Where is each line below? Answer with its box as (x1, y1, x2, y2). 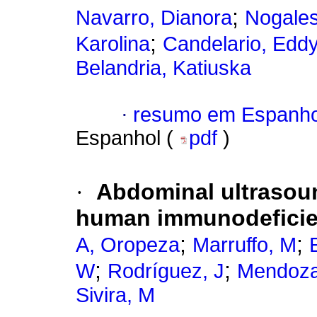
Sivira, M (76, 284, 155, 307)
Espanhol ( (76, 127, 179, 150)
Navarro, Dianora (76, 6, 232, 30)
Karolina (76, 33, 150, 56)
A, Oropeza (76, 234, 180, 257)
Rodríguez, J (108, 260, 224, 283)
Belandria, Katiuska (76, 57, 251, 80)
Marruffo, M (192, 234, 296, 257)
